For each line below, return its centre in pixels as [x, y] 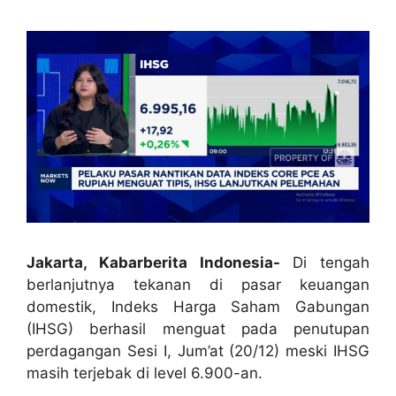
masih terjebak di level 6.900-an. [145, 373]
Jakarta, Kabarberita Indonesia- [160, 262]
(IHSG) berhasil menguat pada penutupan [198, 328]
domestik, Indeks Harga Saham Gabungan [198, 306]
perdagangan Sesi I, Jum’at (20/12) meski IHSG [198, 350]
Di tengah [331, 262]
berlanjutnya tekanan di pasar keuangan [198, 284]
